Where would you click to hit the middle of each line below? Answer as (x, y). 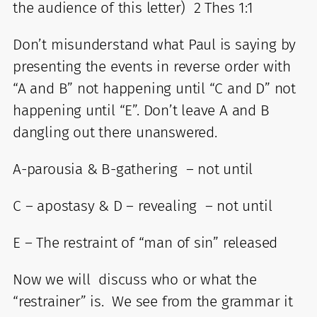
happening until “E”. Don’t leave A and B (141, 110)
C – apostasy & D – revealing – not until (145, 206)
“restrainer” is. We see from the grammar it (153, 301)
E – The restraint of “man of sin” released (157, 242)
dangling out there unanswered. (121, 132)
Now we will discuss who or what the (135, 279)
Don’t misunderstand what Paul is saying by (155, 44)
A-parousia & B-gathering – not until (135, 169)
